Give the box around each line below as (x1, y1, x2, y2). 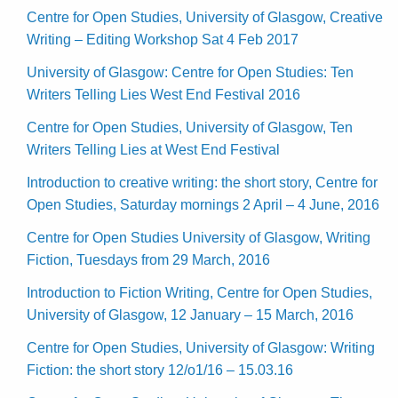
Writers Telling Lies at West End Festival (27, 141, 280, 157)
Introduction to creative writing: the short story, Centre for (27, 174, 378, 190)
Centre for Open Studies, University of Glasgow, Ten (27, 119, 353, 135)
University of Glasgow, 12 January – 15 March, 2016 (27, 306, 354, 322)
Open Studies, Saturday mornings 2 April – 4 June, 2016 (27, 196, 379, 212)
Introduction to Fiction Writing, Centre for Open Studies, (27, 284, 372, 300)
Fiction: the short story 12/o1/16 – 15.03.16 (27, 362, 293, 378)
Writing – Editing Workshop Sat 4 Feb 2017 (27, 31, 298, 47)
